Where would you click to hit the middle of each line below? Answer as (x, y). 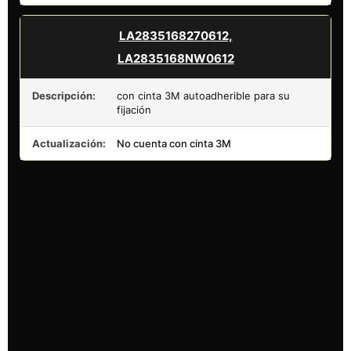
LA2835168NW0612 (175, 58)
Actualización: (69, 143)
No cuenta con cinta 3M (174, 143)
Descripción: (64, 95)
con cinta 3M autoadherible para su (203, 95)
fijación (134, 109)
